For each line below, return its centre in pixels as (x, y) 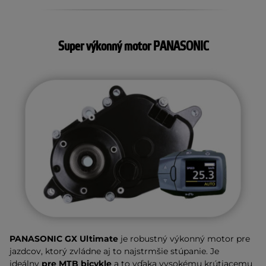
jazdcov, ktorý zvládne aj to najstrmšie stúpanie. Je (114, 251)
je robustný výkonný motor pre (184, 239)
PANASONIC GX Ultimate (64, 239)
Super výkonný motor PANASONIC (133, 47)
